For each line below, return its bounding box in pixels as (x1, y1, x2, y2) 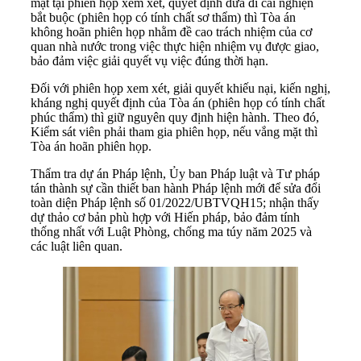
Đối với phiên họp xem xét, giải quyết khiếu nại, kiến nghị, (31, 81, 330, 95)
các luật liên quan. (31, 239, 122, 253)
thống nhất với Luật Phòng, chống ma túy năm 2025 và (31, 224, 312, 239)
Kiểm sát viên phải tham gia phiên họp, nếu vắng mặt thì (31, 124, 317, 139)
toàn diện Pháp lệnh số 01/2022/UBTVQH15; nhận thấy (31, 195, 319, 210)
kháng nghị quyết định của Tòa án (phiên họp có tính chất (31, 95, 325, 110)
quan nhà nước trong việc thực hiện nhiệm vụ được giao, (31, 39, 319, 53)
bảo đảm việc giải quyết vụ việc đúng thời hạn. (31, 53, 268, 68)
